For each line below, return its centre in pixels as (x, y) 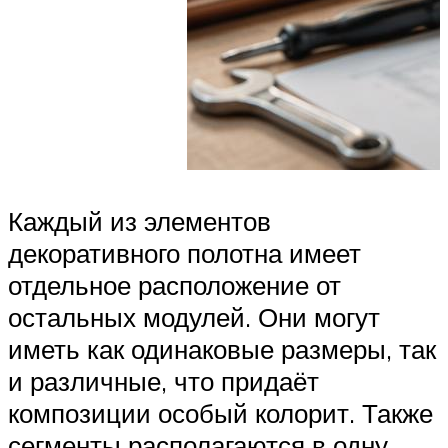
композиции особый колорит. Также (220, 412)
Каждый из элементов (139, 220)
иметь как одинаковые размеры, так (222, 348)
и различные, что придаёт (163, 380)
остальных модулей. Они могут (194, 316)
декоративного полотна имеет (184, 252)
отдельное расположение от (174, 284)
